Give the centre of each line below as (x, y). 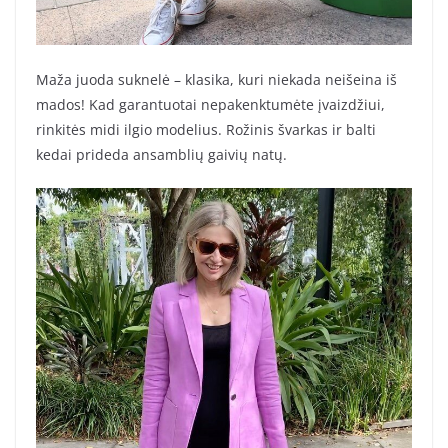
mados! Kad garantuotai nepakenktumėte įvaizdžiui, (210, 105)
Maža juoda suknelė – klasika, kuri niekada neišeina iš (216, 80)
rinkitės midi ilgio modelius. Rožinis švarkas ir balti (206, 130)
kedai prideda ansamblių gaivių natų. (161, 155)
